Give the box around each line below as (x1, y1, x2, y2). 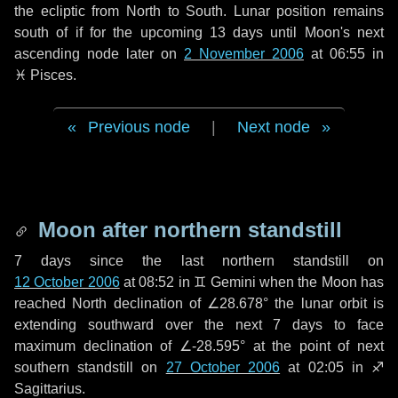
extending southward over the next (14, 317, 274, 332)
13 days (209, 25, 264, 40)
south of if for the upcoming (14, 25, 210, 40)
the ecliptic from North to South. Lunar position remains (14, 4, 384, 19)
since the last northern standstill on (71, 253, 385, 268)
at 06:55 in (304, 46, 384, 61)
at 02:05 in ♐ (280, 360, 385, 375)
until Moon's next (263, 25, 385, 40)
